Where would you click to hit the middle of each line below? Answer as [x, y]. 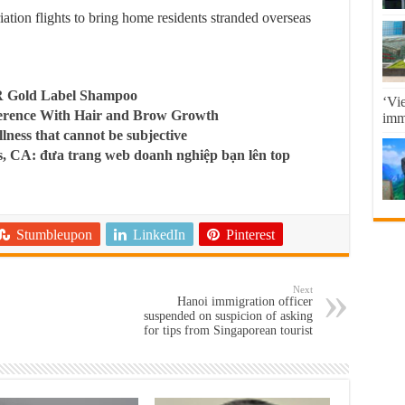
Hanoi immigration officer [245, 301]
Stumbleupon [54, 235]
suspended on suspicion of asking [228, 316]
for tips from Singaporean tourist [228, 330]
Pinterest [250, 235]
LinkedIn [159, 235]
